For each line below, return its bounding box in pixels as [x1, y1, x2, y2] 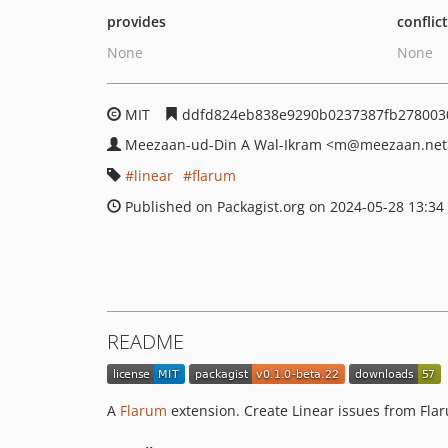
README [107, 328, 184, 355]
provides [107, 12, 166, 31]
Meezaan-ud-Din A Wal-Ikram [125, 135, 326, 154]
